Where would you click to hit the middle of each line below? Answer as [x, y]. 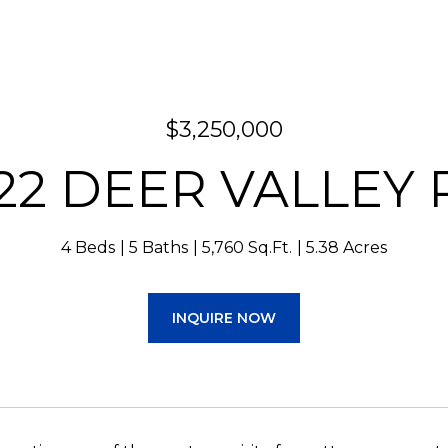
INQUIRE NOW [224, 318]
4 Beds [88, 247]
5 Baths [158, 247]
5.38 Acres [346, 247]
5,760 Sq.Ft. [247, 247]
